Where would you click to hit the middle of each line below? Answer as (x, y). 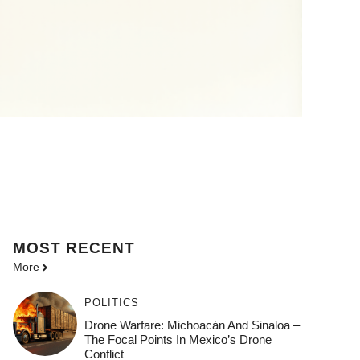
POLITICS (111, 303)
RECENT (100, 248)
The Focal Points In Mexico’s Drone (178, 340)
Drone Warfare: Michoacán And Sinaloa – (192, 325)
